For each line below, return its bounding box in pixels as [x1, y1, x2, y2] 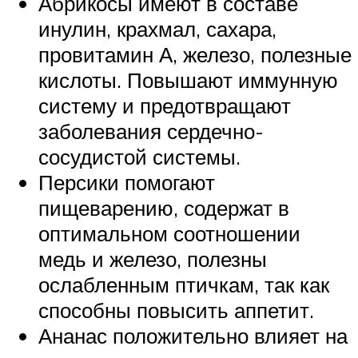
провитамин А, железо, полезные [38, 41, 352, 67]
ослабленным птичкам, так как [38, 271, 329, 297]
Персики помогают [38, 169, 215, 195]
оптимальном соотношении [38, 220, 300, 246]
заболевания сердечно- [38, 117, 264, 144]
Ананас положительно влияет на [38, 322, 348, 348]
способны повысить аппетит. [38, 296, 314, 323]
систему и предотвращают [38, 92, 291, 118]
